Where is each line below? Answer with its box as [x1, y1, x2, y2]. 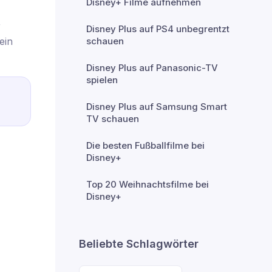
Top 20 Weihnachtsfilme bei [86, 178, 209, 190]
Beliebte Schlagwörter [79, 237, 199, 250]
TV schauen [86, 113, 139, 124]
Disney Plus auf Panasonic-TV [86, 62, 218, 73]
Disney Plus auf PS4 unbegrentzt [86, 23, 229, 35]
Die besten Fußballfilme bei [86, 140, 205, 151]
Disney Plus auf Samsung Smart [86, 101, 227, 112]
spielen [86, 74, 118, 86]
